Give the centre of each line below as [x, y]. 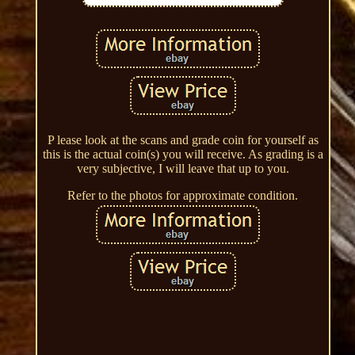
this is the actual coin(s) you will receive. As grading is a [183, 154]
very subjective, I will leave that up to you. [183, 168]
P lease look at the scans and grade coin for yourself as [183, 139]
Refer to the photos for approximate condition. [183, 195]
